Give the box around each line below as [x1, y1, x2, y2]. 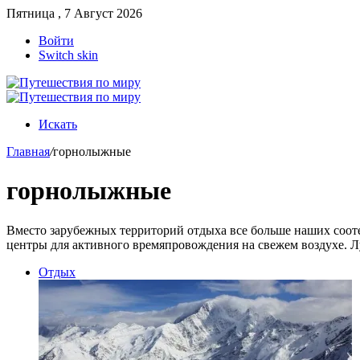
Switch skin [39, 48, 98, 62]
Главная [6, 145, 50, 158]
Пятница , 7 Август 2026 [6, 6, 142, 20]
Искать [39, 117, 77, 131]
